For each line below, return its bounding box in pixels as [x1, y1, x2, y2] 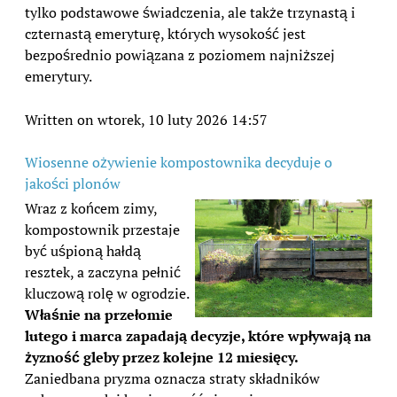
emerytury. [25, 66, 92, 86]
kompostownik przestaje [25, 219, 180, 239]
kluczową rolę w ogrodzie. [25, 283, 189, 303]
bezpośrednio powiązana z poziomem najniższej [25, 44, 335, 65]
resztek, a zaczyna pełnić [25, 261, 181, 282]
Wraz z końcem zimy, [25, 198, 157, 218]
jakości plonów [25, 173, 121, 193]
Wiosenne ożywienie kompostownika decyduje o [25, 152, 332, 172]
